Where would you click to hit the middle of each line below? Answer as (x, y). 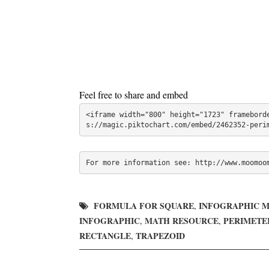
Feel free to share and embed (134, 95)
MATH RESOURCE (182, 221)
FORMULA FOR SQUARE (144, 206)
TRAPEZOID (160, 236)
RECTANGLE (105, 236)
